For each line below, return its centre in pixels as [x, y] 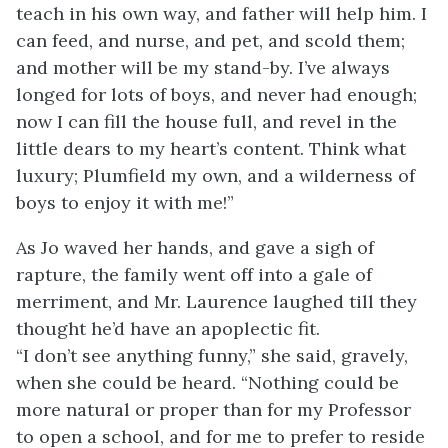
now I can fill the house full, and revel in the [206, 121]
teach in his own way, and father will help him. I [221, 13]
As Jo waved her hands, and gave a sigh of [195, 247]
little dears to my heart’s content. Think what [211, 148]
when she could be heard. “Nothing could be [207, 382]
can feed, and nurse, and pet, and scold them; [210, 40]
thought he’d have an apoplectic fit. [168, 328]
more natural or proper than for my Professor [213, 409]
